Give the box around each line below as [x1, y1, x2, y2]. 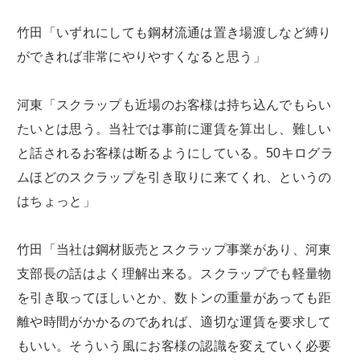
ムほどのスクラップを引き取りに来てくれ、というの [17, 170, 332, 185]
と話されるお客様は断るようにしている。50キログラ [17, 146, 334, 161]
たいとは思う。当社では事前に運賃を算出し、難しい [17, 122, 332, 137]
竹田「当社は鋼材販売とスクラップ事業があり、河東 [17, 243, 332, 257]
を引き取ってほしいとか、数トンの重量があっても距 [17, 291, 332, 305]
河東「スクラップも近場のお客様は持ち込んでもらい [17, 98, 332, 112]
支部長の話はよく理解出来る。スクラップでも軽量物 [17, 267, 332, 281]
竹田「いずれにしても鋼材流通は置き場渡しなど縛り [17, 26, 332, 40]
